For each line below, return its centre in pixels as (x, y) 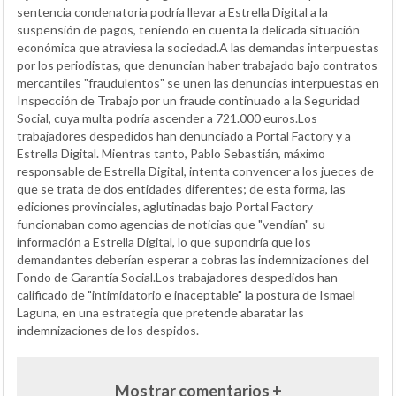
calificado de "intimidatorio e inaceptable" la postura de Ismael (186, 295)
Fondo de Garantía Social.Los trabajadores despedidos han (177, 277)
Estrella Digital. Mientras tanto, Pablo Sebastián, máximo (171, 153)
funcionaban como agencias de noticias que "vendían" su (171, 224)
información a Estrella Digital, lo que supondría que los (164, 242)
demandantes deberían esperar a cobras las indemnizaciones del (193, 259)
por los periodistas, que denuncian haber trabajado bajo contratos (197, 65)
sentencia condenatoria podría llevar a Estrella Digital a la (172, 12)
